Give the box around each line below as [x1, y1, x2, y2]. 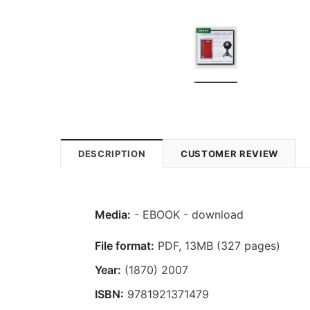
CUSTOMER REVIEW [181, 147, 278, 159]
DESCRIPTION [78, 147, 146, 159]
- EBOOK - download [131, 207, 247, 221]
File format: [95, 238, 154, 253]
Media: [95, 207, 131, 221]
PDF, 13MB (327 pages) [154, 238, 280, 253]
